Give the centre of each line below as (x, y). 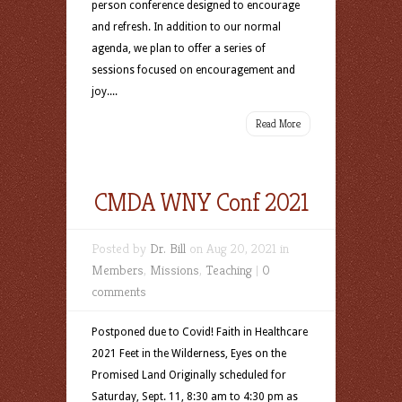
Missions (175, 270)
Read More (278, 123)
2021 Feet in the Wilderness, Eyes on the (189, 354)
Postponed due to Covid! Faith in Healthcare (200, 332)
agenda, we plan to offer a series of (179, 48)
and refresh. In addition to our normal (186, 27)
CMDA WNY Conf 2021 (201, 202)
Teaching (229, 270)
